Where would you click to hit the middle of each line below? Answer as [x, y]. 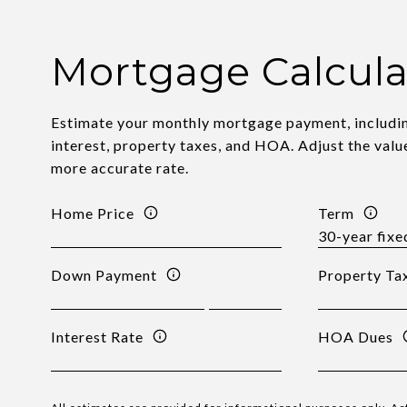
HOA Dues [355, 336]
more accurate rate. [120, 168]
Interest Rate [98, 336]
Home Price [93, 213]
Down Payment [104, 274]
